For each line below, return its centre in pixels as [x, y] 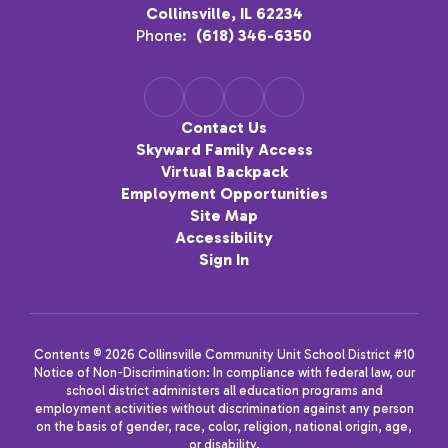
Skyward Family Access [224, 149]
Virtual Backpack [224, 171]
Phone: [161, 35]
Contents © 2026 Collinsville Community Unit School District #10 [224, 354]
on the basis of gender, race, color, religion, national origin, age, [224, 426]
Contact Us [224, 127]
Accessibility [224, 237]
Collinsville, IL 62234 [224, 13]
